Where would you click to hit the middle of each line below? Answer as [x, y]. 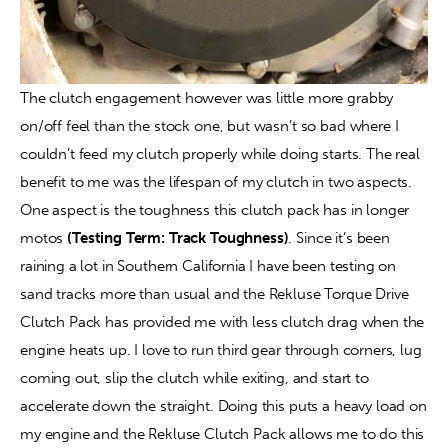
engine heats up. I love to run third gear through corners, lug [221, 349]
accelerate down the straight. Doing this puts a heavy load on [223, 405]
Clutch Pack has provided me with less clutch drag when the [222, 321]
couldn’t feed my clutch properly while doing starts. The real [220, 153]
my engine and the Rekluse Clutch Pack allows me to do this [222, 433]
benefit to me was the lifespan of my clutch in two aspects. [216, 181]
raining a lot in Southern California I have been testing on [208, 265]
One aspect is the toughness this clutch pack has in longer [215, 209]
